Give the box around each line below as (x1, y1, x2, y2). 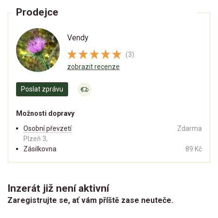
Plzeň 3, (23, 135, 48, 143)
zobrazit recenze (67, 63, 120, 71)
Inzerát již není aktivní (7, 182, 109, 195)
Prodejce (16, 6, 58, 18)
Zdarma (177, 125, 202, 133)
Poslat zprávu (21, 85, 63, 93)
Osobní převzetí (23, 125, 72, 133)
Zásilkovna (23, 145, 56, 153)
